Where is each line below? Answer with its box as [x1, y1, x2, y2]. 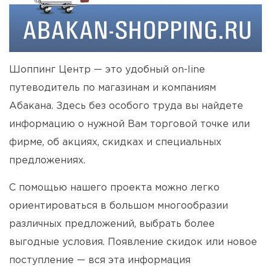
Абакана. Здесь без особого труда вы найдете [9, 102, 243, 111]
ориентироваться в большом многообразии [9, 201, 228, 211]
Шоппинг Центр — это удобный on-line [9, 65, 205, 75]
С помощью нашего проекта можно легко [9, 183, 220, 193]
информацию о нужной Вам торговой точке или [9, 120, 250, 129]
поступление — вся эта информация [9, 256, 191, 266]
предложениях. [9, 156, 85, 166]
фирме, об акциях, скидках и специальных [9, 138, 221, 148]
